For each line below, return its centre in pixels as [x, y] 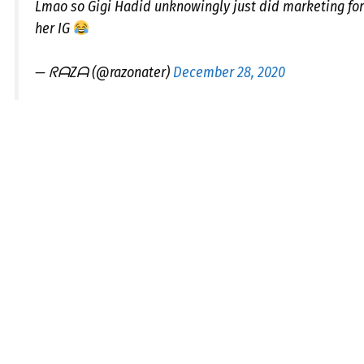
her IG [54, 28]
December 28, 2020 [229, 72]
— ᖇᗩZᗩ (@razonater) [104, 72]
